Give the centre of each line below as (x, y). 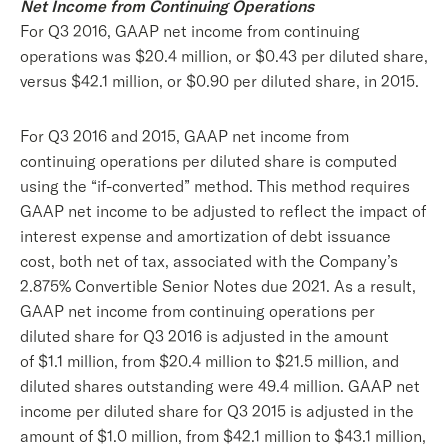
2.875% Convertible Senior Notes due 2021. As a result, (218, 286)
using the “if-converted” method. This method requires (215, 186)
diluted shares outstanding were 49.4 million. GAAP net (220, 386)
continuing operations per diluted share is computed (208, 161)
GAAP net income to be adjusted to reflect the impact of (223, 211)
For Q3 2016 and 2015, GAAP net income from (184, 136)
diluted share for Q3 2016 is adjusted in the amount (204, 336)
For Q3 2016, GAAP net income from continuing (190, 31)
